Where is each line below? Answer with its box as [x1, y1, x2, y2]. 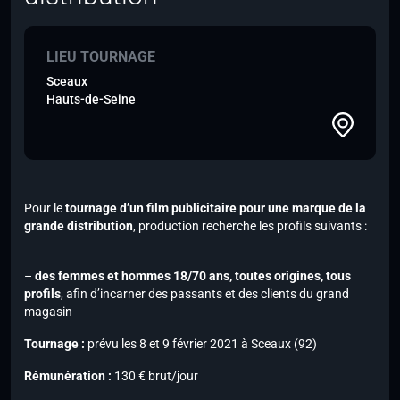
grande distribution [24, 219, 133, 234]
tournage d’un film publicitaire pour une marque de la [62, 201, 366, 216]
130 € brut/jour [112, 369, 198, 384]
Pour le [24, 201, 62, 216]
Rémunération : [24, 369, 112, 384]
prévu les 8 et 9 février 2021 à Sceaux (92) [85, 337, 317, 352]
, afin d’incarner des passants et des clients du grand [61, 287, 349, 302]
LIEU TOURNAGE [46, 48, 155, 66]
